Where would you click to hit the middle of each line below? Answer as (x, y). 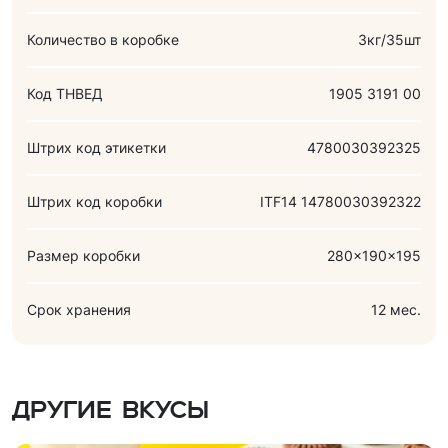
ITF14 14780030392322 (340, 201)
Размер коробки (83, 255)
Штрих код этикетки (96, 147)
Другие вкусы (110, 411)
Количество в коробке (103, 39)
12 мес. (396, 309)
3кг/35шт (389, 39)
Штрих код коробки (94, 201)
